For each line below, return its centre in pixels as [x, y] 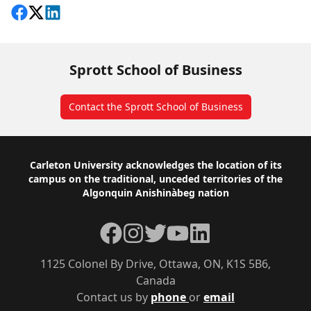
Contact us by [114, 297]
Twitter [162, 229]
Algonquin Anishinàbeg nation [155, 192]
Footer [42, 167]
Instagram [149, 229]
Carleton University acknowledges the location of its [155, 165]
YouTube [188, 229]
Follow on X [61, 14]
